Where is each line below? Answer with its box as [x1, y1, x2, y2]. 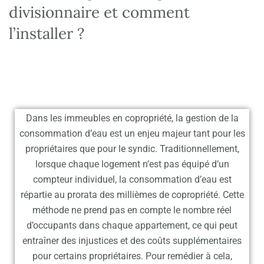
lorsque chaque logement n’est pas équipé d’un [35, 159, 229, 170]
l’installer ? [9, 24, 84, 44]
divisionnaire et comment [9, 2, 190, 22]
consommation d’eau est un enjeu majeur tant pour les [19, 128, 245, 140]
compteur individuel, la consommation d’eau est [32, 174, 232, 186]
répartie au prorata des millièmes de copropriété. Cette [20, 189, 244, 201]
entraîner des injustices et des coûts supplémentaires [22, 235, 242, 247]
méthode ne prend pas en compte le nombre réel [32, 204, 232, 216]
